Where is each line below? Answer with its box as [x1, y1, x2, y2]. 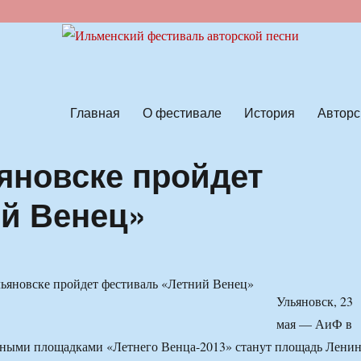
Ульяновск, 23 [276, 293, 353, 310]
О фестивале [142, 102, 222, 122]
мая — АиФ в [276, 315, 352, 333]
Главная [69, 102, 120, 122]
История [243, 102, 295, 122]
